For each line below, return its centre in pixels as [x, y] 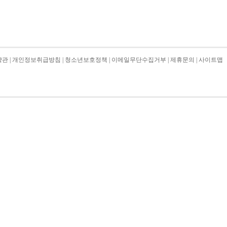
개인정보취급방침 [36, 60]
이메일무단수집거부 [139, 60]
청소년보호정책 [86, 60]
